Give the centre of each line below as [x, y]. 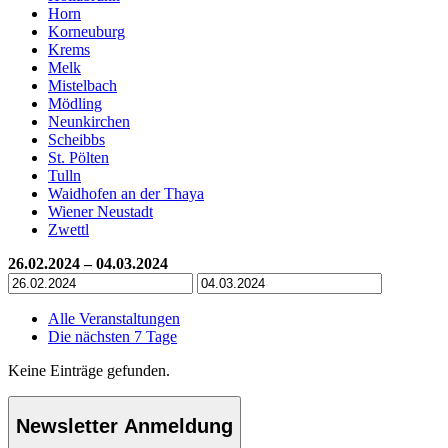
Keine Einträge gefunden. [89, 370]
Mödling [75, 103]
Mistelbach [82, 85]
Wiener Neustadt [100, 211]
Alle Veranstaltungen [114, 318]
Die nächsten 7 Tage [112, 336]
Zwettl [68, 229]
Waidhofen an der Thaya [126, 193]
